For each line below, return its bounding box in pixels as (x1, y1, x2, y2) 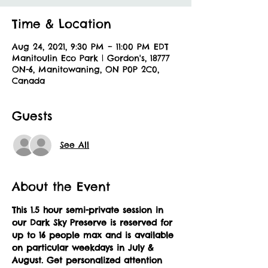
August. (12, 254, 43, 266)
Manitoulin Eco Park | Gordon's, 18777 (12, 52, 170, 63)
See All (60, 139, 89, 151)
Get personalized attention (47, 254, 166, 266)
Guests (12, 108, 53, 123)
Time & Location (12, 16, 111, 31)
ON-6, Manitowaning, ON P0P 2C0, (12, 63, 159, 75)
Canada (12, 75, 45, 86)
